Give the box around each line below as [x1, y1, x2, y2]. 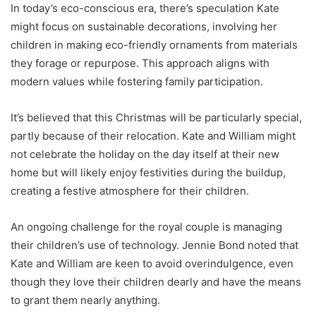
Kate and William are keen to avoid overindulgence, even [11, 256, 293, 270]
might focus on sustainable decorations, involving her [11, 19, 277, 33]
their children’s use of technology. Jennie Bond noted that [11, 238, 298, 252]
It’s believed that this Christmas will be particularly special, [11, 110, 302, 124]
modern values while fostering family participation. [11, 74, 263, 88]
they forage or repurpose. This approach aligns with [11, 56, 269, 70]
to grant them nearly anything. [11, 293, 160, 307]
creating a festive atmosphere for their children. [11, 183, 249, 197]
